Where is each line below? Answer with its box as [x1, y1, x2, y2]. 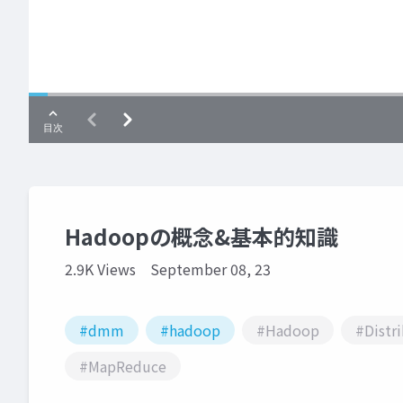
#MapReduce [79, 355, 166, 378]
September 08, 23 [150, 258, 271, 281]
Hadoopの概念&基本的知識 [65, 220, 338, 253]
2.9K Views [65, 258, 136, 281]
